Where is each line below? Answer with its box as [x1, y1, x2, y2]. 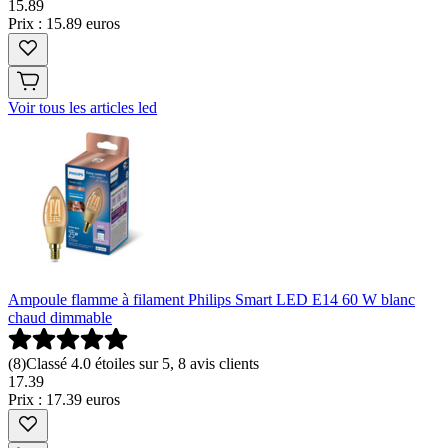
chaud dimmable [8, 309, 112, 327]
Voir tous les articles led [8, 99, 157, 117]
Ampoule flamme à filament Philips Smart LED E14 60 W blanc [8, 291, 415, 309]
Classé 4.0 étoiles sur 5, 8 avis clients [26, 355, 259, 373]
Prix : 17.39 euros [8, 391, 120, 409]
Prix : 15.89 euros [8, 15, 120, 33]
